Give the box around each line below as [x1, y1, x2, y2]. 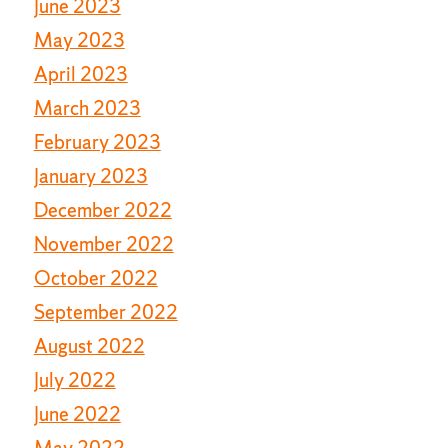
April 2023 [33, 60, 128, 87]
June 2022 [33, 400, 121, 427]
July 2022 [33, 366, 116, 393]
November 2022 [33, 230, 174, 257]
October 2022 [33, 264, 158, 291]
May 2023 [33, 26, 125, 53]
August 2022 [33, 332, 145, 359]
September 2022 [33, 298, 178, 325]
